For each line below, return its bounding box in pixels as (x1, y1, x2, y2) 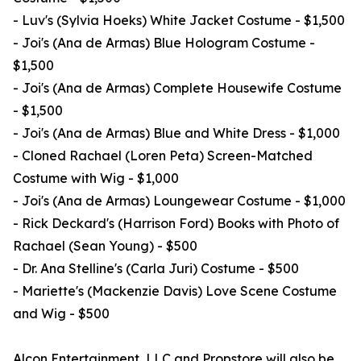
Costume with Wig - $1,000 (13, 170, 179, 187)
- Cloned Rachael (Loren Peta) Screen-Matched (13, 147, 313, 164)
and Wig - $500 (13, 305, 110, 322)
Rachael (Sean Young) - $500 (13, 238, 197, 255)
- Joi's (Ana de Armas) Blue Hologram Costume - (13, 35, 315, 52)
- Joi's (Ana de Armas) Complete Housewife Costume (13, 80, 342, 97)
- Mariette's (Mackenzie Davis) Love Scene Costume (13, 283, 337, 300)
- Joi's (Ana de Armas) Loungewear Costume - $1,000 (13, 193, 346, 210)
